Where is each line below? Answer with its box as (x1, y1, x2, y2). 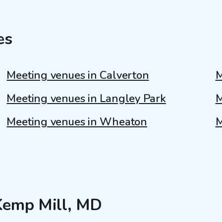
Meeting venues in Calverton (6, 67, 149, 83)
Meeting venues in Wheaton (6, 114, 147, 129)
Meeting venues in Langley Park (6, 91, 166, 106)
